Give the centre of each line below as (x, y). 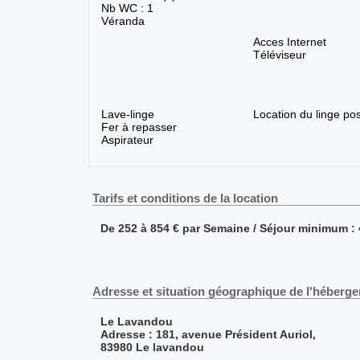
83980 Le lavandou (152, 348)
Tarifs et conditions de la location (185, 198)
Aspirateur (127, 140)
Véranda (123, 21)
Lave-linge (127, 115)
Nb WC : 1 (127, 8)
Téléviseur (279, 55)
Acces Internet (289, 42)
